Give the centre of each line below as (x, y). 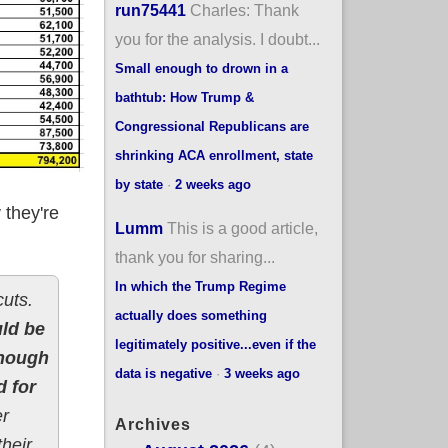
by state (138, 184)
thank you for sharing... (194, 256)
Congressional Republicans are (211, 126)
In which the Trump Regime (200, 286)
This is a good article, (242, 227)
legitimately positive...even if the (215, 344)
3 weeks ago (261, 373)
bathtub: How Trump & (184, 97)
